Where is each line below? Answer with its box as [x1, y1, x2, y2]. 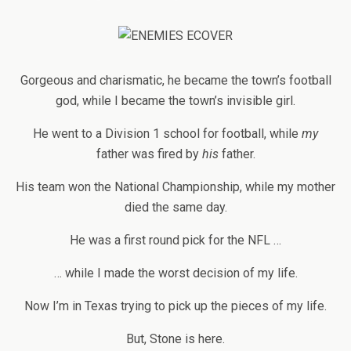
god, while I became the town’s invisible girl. [56, 93, 295, 108]
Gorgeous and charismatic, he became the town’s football [20, 73, 331, 88]
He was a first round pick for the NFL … [70, 233, 281, 248]
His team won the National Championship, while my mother [16, 179, 335, 194]
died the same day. [124, 200, 227, 215]
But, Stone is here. [126, 331, 225, 346]
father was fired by [96, 147, 202, 161]
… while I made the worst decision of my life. [53, 266, 298, 280]
